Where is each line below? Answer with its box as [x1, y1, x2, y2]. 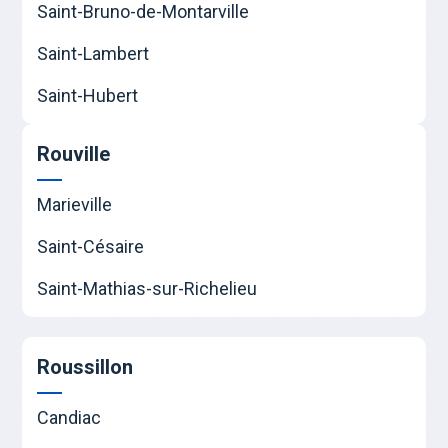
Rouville [37, 141, 111, 166]
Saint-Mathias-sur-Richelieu [37, 277, 258, 299]
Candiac [37, 406, 102, 428]
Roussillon [37, 354, 134, 379]
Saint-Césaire [37, 235, 145, 257]
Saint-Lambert [37, 42, 150, 64]
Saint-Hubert [37, 84, 139, 106]
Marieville [37, 193, 113, 215]
